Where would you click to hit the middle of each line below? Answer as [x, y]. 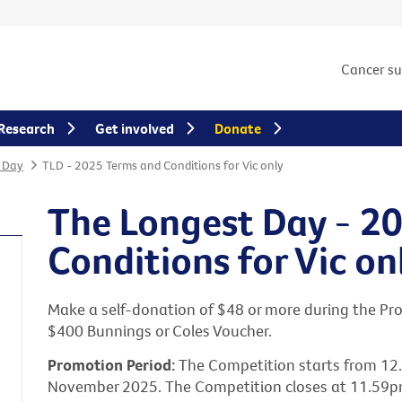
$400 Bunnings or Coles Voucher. [160, 331]
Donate [238, 128]
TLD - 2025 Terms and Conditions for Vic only [163, 165]
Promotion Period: [113, 364]
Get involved [135, 128]
